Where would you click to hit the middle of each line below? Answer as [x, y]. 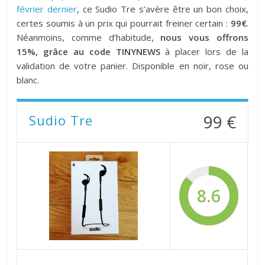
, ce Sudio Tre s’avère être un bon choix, [163, 9]
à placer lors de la [204, 51]
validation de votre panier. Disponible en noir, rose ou [132, 65]
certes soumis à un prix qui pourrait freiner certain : [124, 23]
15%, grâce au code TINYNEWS [88, 51]
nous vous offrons [204, 37]
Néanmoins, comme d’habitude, [89, 37]
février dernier [47, 9]
